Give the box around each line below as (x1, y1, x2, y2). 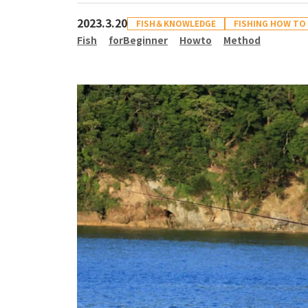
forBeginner (109, 32, 168, 47)
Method (223, 32, 261, 47)
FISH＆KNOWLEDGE (136, 16, 216, 29)
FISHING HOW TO (234, 16, 306, 29)
